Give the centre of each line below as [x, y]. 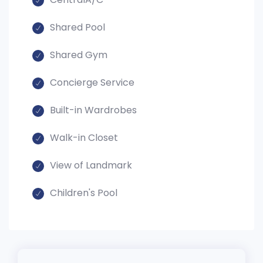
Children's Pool [84, 193]
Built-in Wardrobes [93, 110]
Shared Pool [77, 27]
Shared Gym [79, 55]
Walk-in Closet [84, 138]
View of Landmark [91, 165]
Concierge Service [92, 82]
